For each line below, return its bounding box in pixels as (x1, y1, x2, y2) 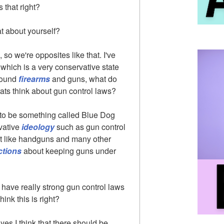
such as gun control (54, 120, 125, 132)
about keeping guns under (21, 144, 116, 156)
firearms (18, 72, 50, 84)
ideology (21, 120, 54, 132)
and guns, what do (50, 72, 117, 84)
